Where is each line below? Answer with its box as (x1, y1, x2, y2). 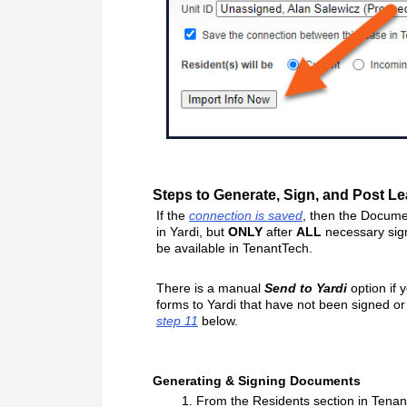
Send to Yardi (264, 281, 347, 296)
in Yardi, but (156, 224, 228, 240)
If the (156, 208, 185, 223)
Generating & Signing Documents (138, 373, 361, 389)
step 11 (156, 313, 198, 329)
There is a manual (156, 281, 264, 296)
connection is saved (189, 208, 303, 223)
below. (198, 313, 238, 329)
